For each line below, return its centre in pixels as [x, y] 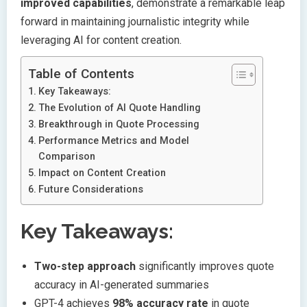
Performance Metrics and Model [113, 141]
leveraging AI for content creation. [101, 40]
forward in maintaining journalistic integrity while [135, 21]
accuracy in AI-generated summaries [122, 284]
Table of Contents [81, 74]
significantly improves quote [205, 266]
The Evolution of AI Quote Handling [119, 108]
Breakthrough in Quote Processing [119, 125]
